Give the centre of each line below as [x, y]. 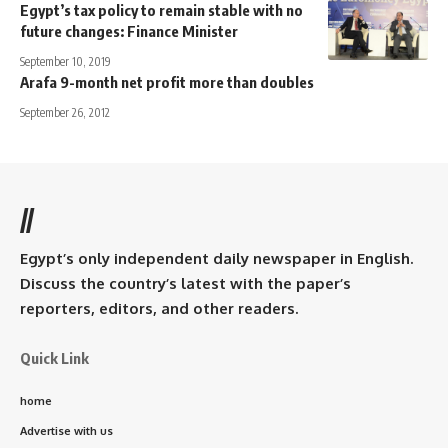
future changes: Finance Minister [129, 30]
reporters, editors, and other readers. [159, 308]
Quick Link [54, 357]
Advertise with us [66, 430]
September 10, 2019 [65, 61]
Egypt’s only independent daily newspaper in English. [216, 258]
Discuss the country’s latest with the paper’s [185, 283]
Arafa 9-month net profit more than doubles [167, 81]
